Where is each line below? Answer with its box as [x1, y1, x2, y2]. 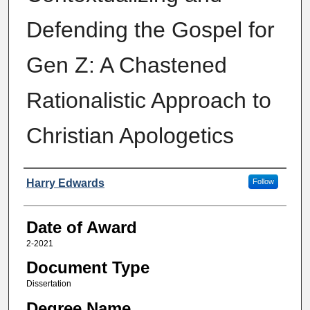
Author [23, 172, 72, 191]
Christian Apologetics [26, 122, 234, 148]
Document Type [26, 258, 149, 277]
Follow [252, 176, 274, 185]
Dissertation [26, 279, 71, 289]
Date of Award [26, 217, 137, 237]
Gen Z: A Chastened [26, 52, 227, 77]
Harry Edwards [26, 176, 104, 189]
